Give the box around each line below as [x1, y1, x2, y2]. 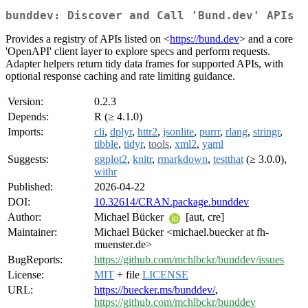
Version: [8, 96, 43, 108]
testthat [213, 153, 243, 166]
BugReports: [8, 254, 63, 266]
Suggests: [8, 153, 49, 166]
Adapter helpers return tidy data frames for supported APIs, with [5, 58, 283, 70]
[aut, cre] [183, 211, 224, 223]
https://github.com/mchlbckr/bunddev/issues [94, 254, 284, 266]
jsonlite [163, 126, 194, 138]
